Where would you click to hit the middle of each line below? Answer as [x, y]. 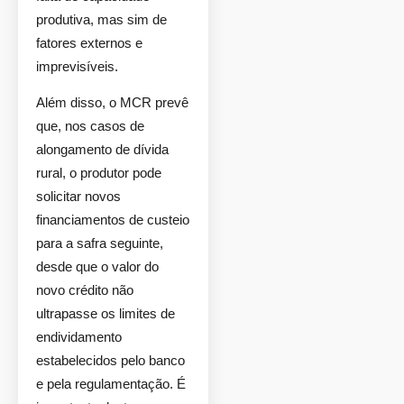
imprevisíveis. [77, 66]
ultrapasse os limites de [106, 313]
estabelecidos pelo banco [110, 360]
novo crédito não [85, 290]
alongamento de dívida [102, 149]
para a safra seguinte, [100, 243]
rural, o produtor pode [99, 173]
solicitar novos [78, 196]
